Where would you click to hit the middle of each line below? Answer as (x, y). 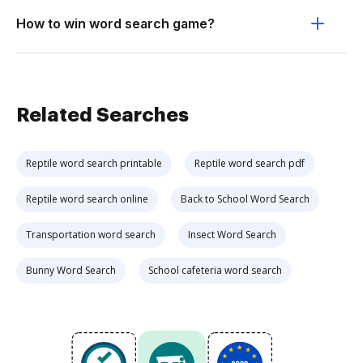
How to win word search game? (115, 23)
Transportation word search (91, 235)
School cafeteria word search (215, 270)
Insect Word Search (232, 235)
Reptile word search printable (94, 163)
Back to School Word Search (245, 199)
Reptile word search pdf (250, 163)
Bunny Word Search (71, 270)
